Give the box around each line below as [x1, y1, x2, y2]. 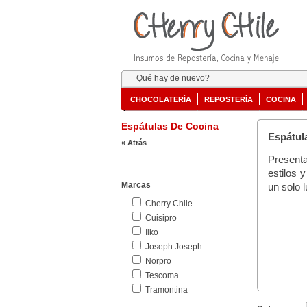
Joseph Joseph [145, 242, 202, 251]
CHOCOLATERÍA [130, 95, 191, 103]
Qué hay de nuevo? [136, 73, 210, 83]
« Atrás [121, 138, 147, 147]
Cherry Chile [145, 199, 193, 208]
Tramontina [145, 285, 188, 295]
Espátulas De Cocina [121, 121, 219, 132]
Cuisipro [145, 213, 177, 223]
